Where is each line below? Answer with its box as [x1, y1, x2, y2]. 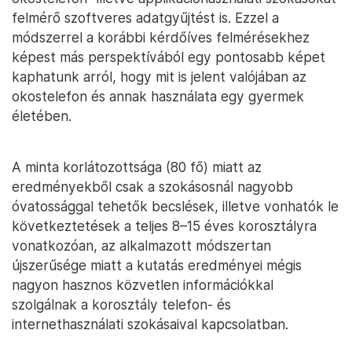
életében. [12, 108, 71, 124]
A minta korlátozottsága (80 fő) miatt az [12, 159, 262, 175]
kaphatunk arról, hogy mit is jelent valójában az [12, 68, 306, 85]
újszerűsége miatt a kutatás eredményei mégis [12, 257, 302, 273]
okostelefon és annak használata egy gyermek [12, 88, 304, 104]
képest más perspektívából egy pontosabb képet [12, 49, 325, 65]
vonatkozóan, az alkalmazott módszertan [12, 237, 271, 254]
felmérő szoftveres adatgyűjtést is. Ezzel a [12, 9, 279, 26]
